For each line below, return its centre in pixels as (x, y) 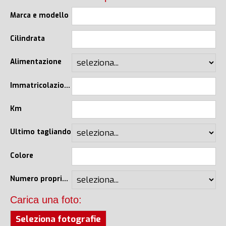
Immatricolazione (67, 85)
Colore (22, 155)
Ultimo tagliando (41, 131)
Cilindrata (27, 38)
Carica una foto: (46, 200)
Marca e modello (39, 15)
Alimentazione (36, 61)
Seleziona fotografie (58, 219)
